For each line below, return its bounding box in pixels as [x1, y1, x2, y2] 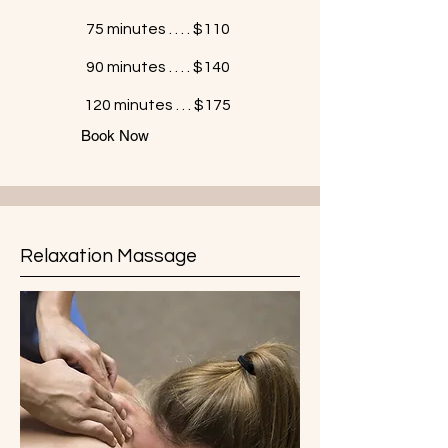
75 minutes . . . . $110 [85, 21, 230, 37]
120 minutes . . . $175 [84, 97, 231, 113]
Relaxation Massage [20, 246, 197, 266]
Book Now [81, 127, 149, 144]
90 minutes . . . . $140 [85, 59, 230, 75]
